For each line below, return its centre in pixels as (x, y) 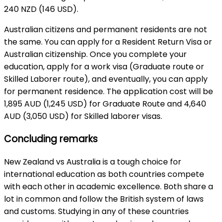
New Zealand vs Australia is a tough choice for (93, 162)
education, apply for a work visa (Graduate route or (104, 67)
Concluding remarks (51, 139)
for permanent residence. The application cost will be (109, 92)
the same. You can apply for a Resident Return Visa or (108, 42)
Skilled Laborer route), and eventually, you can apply (106, 79)
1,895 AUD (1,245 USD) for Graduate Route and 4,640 (105, 104)
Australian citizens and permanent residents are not (106, 30)
